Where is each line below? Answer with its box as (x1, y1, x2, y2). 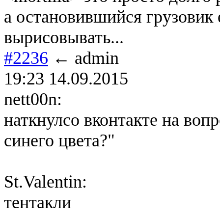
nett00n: (4, 89, 62, 109)
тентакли (4, 192, 71, 212)
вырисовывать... (4, 27, 124, 47)
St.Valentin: (4, 171, 87, 192)
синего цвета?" (4, 130, 115, 150)
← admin (48, 48, 119, 68)
